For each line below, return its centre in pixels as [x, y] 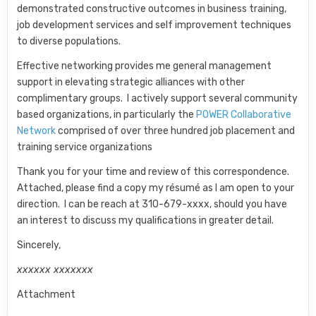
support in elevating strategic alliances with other [131, 82]
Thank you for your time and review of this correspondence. [154, 172]
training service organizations [85, 147]
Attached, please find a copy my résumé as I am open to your [156, 188]
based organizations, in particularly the [107, 115]
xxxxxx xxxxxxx [55, 270]
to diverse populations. [69, 41]
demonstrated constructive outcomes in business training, [152, 9]
